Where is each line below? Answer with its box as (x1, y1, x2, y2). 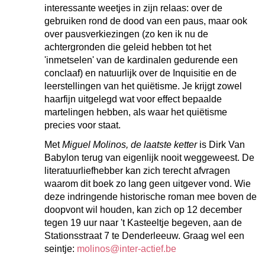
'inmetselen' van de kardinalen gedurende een (44, 55, 238, 65)
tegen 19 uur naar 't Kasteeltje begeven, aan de (44, 218, 242, 228)
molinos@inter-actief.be (77, 244, 179, 254)
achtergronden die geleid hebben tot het (44, 42, 211, 52)
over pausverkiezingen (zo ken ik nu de (44, 29, 208, 39)
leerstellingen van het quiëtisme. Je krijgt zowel (44, 81, 242, 91)
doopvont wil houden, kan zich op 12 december (44, 205, 242, 215)
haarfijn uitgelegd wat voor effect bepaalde (44, 94, 222, 104)
